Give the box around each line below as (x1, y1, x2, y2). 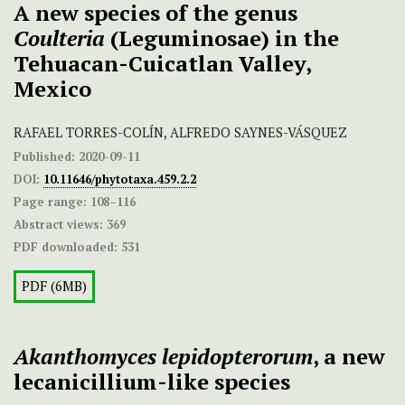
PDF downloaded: (14, 239, 118, 256)
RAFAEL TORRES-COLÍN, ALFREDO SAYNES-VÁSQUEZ (14, 124, 347, 142)
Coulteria (14, 24, 105, 53)
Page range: (14, 193, 87, 211)
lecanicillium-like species (14, 367, 290, 397)
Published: (14, 148, 75, 165)
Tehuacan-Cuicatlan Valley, (14, 49, 311, 79)
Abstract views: (14, 216, 103, 233)
